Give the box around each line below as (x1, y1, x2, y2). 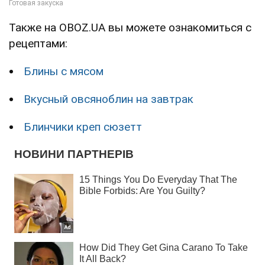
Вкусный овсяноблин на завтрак (24, 92, 193, 106)
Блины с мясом (24, 64, 104, 79)
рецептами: (9, 37, 67, 51)
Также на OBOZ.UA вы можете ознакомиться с (9, 21, 251, 35)
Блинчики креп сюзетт (24, 120, 142, 134)
